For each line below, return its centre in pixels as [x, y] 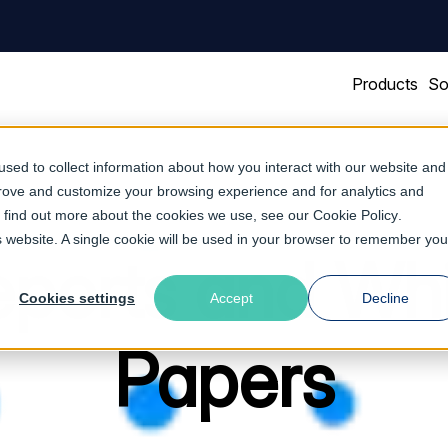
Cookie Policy [355, 215]
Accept [231, 298]
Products [384, 84]
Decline [385, 298]
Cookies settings [77, 298]
